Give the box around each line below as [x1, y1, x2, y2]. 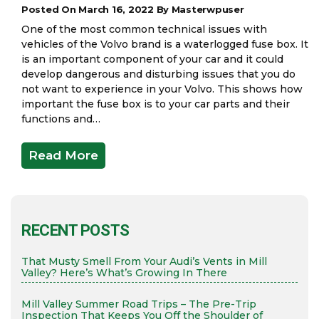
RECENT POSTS [21, 221, 130, 239]
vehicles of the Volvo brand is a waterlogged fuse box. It [21, 37, 308, 51]
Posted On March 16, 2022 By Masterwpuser [21, 3, 244, 15]
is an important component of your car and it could [21, 52, 283, 66]
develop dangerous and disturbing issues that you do [21, 67, 296, 80]
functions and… [21, 112, 100, 125]
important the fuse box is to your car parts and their [21, 97, 290, 110]
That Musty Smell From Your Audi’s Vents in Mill [21, 254, 267, 268]
